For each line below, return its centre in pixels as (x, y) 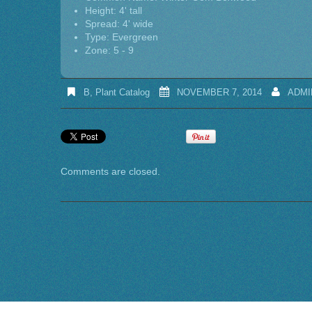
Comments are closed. (110, 171)
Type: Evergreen (122, 37)
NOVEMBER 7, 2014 (219, 92)
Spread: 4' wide (119, 24)
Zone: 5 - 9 (109, 50)
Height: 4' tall (114, 10)
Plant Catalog (122, 92)
